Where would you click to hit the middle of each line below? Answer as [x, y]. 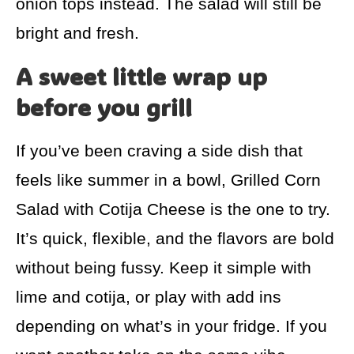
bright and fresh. [77, 33]
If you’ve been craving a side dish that [159, 151]
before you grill [104, 107]
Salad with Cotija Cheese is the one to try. [173, 209]
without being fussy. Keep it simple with [164, 268]
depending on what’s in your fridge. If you [171, 326]
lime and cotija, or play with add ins [149, 297]
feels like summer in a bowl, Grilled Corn [168, 180]
